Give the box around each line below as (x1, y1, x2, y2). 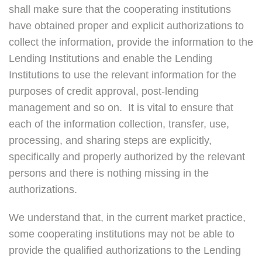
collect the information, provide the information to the (9, 36, 253, 49)
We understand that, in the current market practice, (9, 212, 246, 224)
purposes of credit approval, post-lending (9, 85, 199, 98)
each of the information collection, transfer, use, (9, 118, 229, 130)
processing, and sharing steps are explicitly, (9, 135, 212, 147)
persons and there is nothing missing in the (9, 167, 209, 180)
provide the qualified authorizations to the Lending (9, 244, 241, 257)
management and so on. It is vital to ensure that (9, 102, 233, 114)
